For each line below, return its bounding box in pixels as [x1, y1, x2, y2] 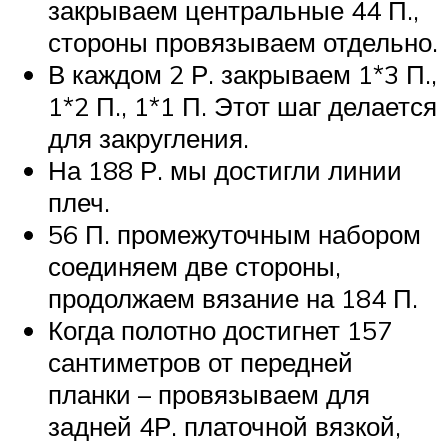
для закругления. [48, 122, 249, 155]
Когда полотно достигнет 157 [48, 314, 392, 347]
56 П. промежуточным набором [48, 218, 421, 251]
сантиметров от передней [48, 346, 353, 379]
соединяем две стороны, [48, 250, 341, 283]
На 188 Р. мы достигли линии [48, 154, 402, 187]
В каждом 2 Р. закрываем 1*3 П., [48, 58, 437, 91]
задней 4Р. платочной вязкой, [48, 410, 401, 443]
